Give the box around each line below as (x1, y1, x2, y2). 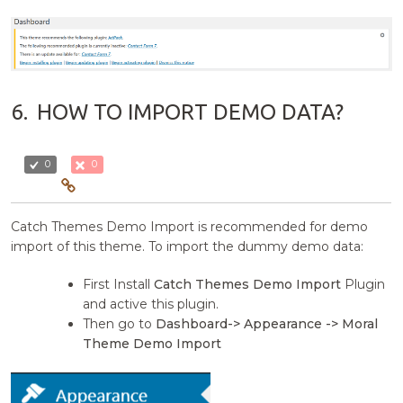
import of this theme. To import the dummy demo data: (11, 238, 364, 255)
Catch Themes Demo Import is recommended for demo (11, 219, 369, 236)
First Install (83, 276, 155, 293)
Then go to (83, 316, 157, 333)
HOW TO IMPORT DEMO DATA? (37, 100, 345, 125)
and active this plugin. (83, 296, 219, 313)
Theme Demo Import (83, 336, 222, 353)
